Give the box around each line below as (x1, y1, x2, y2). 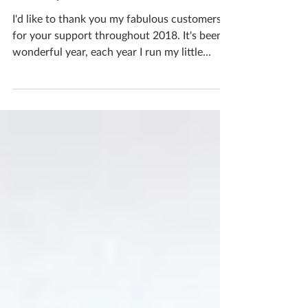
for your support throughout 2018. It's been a (12, 61, 231, 74)
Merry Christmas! (12, 11, 158, 34)
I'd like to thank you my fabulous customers (12, 45, 221, 58)
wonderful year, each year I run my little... (12, 78, 211, 91)
